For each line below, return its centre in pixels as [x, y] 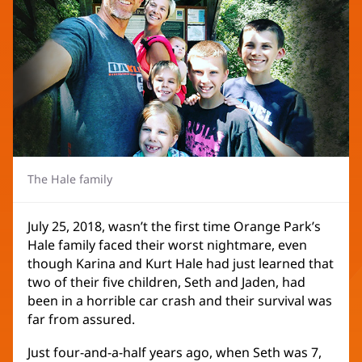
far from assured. [81, 320]
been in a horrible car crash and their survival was [180, 301]
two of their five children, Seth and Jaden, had [166, 282]
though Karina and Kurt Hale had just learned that [181, 264]
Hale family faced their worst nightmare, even [167, 245]
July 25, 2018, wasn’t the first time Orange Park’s [174, 227]
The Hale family [70, 179]
